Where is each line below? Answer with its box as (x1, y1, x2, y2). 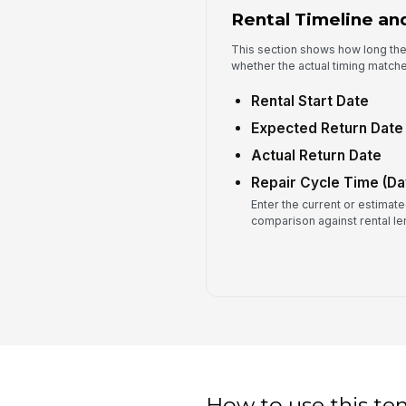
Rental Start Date (250, 92, 369, 110)
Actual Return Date (250, 146, 382, 164)
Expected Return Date (250, 119, 403, 137)
